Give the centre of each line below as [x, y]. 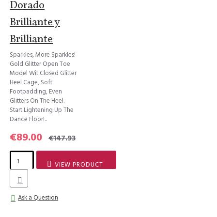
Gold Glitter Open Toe [40, 64]
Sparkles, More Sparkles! [43, 55]
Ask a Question [38, 198]
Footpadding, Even [36, 92]
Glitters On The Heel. [37, 101]
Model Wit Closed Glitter [43, 73]
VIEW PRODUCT [79, 165]
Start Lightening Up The [42, 110]
